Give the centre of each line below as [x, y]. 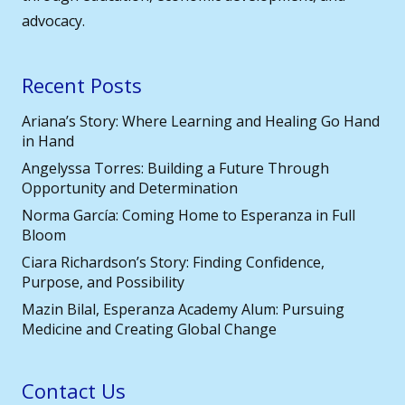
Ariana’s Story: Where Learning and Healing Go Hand [201, 122]
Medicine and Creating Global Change [149, 330]
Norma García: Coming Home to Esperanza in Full [188, 216]
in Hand [48, 141]
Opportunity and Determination [130, 188]
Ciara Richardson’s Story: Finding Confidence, [173, 263]
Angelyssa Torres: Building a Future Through [175, 169]
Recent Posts [82, 85]
